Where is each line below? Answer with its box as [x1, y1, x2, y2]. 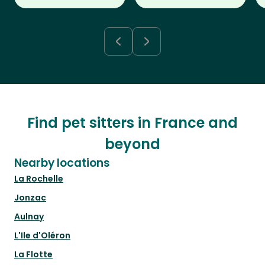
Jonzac [14, 192, 46, 204]
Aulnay [14, 211, 44, 223]
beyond [105, 134, 160, 154]
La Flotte [14, 248, 53, 261]
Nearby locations [14, 155, 110, 172]
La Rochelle [14, 173, 63, 185]
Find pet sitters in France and [27, 113, 238, 133]
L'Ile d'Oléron [14, 230, 70, 242]
